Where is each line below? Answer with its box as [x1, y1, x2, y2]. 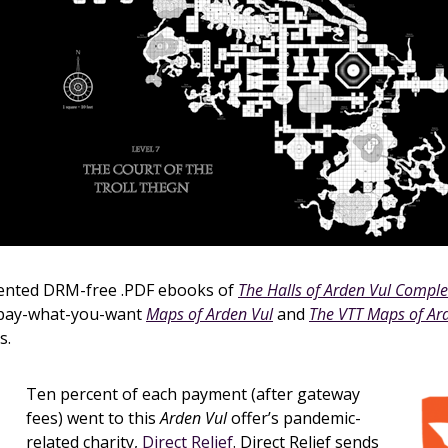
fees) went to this [26, 407, 160, 429]
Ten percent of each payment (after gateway [26, 383, 360, 405]
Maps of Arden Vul [146, 303, 273, 325]
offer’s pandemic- [227, 407, 361, 429]
